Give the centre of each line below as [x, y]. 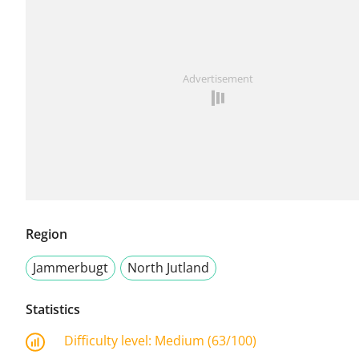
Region [46, 234]
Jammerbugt [71, 268]
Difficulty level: [109, 341]
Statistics [53, 310]
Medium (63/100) [206, 341]
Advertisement [218, 79]
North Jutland [168, 268]
